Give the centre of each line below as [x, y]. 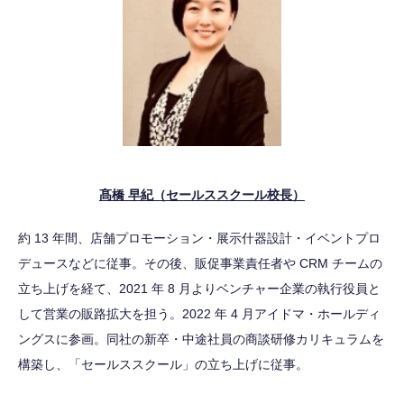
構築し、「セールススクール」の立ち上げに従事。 [163, 364]
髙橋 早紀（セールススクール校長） [202, 195]
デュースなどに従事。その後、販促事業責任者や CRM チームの [200, 263]
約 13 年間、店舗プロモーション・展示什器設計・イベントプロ [199, 238]
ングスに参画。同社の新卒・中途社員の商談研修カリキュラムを [201, 339]
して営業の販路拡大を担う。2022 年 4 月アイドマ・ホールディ [199, 314]
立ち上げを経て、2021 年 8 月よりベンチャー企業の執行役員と [199, 289]
